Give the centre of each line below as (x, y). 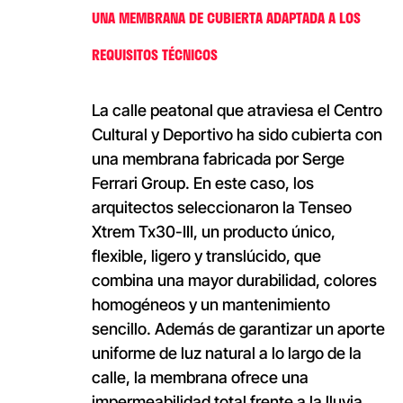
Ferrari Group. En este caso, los (202, 183)
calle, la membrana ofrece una (200, 377)
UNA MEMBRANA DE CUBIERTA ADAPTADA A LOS (226, 17)
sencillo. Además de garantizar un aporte (238, 328)
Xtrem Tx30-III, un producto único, (213, 231)
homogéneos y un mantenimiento (210, 304)
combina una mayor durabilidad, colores (234, 280)
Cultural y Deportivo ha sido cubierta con (237, 134)
